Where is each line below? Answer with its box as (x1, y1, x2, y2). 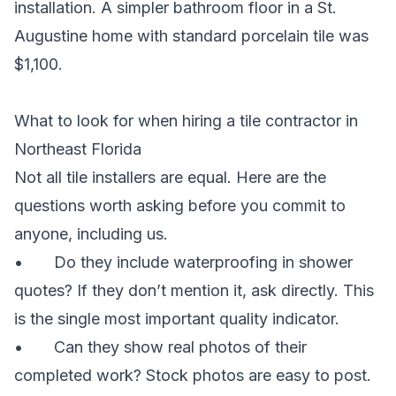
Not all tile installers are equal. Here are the (14, 167, 326, 187)
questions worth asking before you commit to (14, 195, 346, 215)
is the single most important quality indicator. (14, 308, 339, 328)
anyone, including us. (14, 224, 168, 243)
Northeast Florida (14, 139, 141, 158)
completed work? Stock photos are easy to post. (14, 365, 371, 385)
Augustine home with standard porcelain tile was (14, 26, 369, 45)
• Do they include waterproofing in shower (14, 252, 353, 271)
